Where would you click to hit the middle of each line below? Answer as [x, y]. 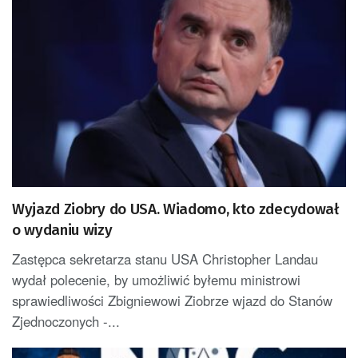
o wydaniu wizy [62, 230]
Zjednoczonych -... [66, 322]
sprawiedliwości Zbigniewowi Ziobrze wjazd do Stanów [172, 301]
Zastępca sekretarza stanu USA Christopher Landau [165, 259]
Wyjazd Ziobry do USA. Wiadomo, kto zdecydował [175, 209]
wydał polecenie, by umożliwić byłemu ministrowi [156, 280]
